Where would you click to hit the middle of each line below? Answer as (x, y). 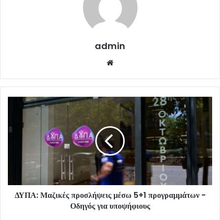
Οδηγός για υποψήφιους (110, 206)
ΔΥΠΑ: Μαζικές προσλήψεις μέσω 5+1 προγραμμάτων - (110, 195)
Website (129, 62)
